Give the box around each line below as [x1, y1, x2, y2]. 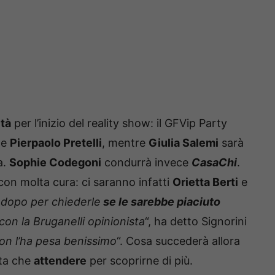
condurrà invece [101, 156, 192, 169]
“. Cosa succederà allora [117, 234, 240, 248]
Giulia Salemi [149, 136, 219, 150]
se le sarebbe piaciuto [101, 195, 220, 209]
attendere [34, 254, 87, 268]
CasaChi [192, 156, 237, 169]
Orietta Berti [172, 176, 238, 189]
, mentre [102, 136, 149, 150]
